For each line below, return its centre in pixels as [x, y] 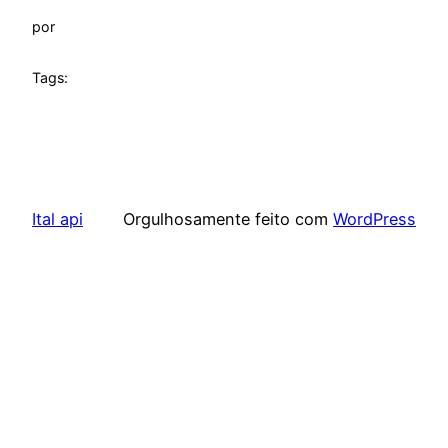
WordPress [374, 218]
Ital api [57, 218]
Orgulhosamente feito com [228, 218]
